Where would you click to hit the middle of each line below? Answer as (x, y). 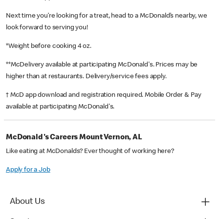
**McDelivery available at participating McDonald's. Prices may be (102, 65)
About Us (27, 202)
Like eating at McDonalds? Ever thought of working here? (90, 152)
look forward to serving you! (47, 28)
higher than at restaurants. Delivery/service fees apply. (87, 77)
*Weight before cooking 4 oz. (49, 47)
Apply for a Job (28, 170)
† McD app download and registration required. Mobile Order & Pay (104, 96)
